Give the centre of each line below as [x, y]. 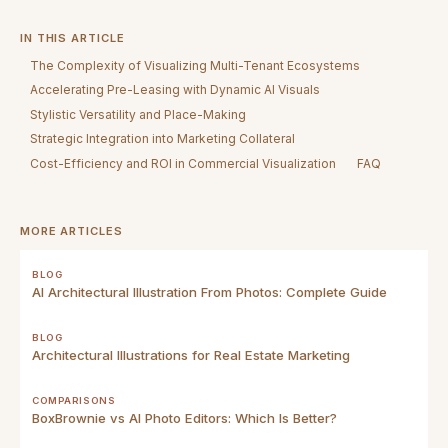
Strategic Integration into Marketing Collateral [163, 139]
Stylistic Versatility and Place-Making [138, 114]
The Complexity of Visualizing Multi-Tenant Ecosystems [195, 65]
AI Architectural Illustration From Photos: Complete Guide [209, 291]
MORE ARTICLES [71, 230]
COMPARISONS [74, 400]
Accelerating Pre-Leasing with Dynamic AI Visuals [175, 90]
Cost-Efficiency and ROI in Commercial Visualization [183, 163]
